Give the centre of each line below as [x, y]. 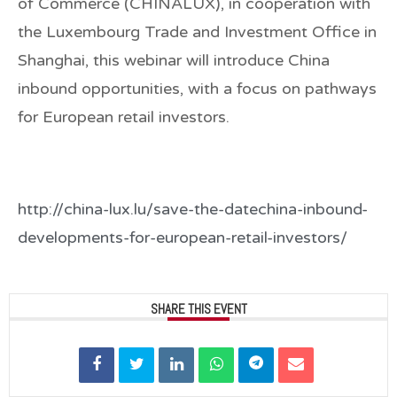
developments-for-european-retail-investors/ [183, 237]
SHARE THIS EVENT [198, 308]
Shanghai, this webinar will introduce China [174, 60]
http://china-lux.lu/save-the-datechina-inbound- [193, 209]
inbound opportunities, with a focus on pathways [197, 88]
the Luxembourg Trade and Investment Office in [197, 31]
